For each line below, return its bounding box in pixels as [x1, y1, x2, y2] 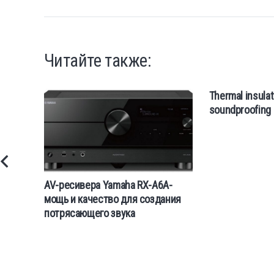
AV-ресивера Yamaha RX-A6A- [44, 178, 172, 191]
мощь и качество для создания [44, 192, 181, 206]
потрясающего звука [44, 206, 135, 220]
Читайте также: [44, 50, 151, 72]
